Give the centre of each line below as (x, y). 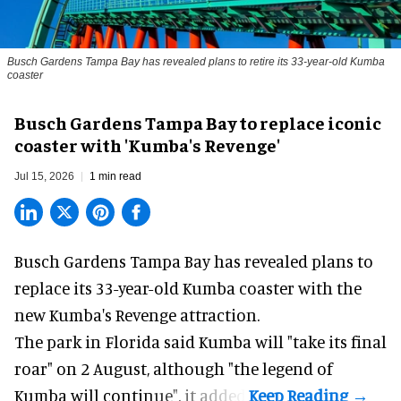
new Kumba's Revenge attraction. (137, 315)
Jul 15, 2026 (44, 177)
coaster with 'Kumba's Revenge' (147, 145)
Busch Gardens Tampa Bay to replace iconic (198, 123)
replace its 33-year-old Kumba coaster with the (188, 288)
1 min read (115, 177)
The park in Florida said (107, 342)
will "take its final (319, 342)
